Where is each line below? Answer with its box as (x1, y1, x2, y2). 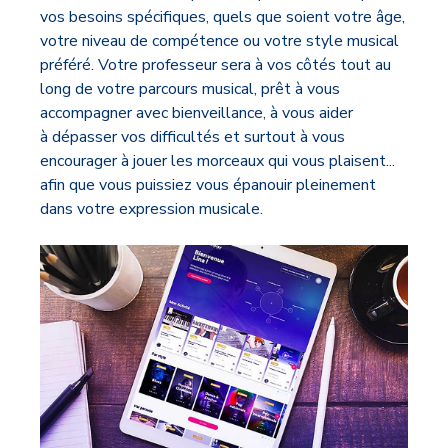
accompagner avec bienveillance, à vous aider (40, 101, 353, 124)
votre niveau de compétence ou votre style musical (40, 29, 399, 52)
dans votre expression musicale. (40, 197, 263, 220)
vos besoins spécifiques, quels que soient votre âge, (40, 5, 405, 28)
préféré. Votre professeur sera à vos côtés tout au (40, 53, 391, 76)
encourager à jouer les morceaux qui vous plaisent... (40, 149, 395, 172)
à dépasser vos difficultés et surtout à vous (40, 125, 345, 148)
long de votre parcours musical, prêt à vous (40, 77, 340, 100)
